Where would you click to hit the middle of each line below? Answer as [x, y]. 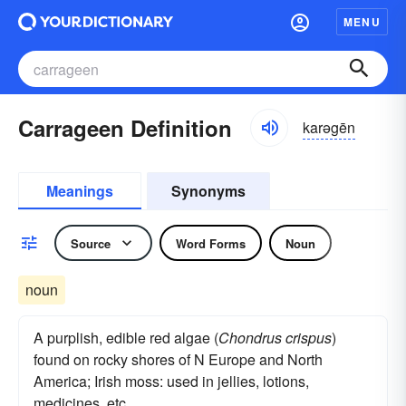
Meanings [80, 191]
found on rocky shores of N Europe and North [178, 359]
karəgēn [329, 127]
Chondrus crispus [275, 338]
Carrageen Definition [125, 128]
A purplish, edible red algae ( [126, 338]
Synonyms [208, 191]
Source [91, 243]
